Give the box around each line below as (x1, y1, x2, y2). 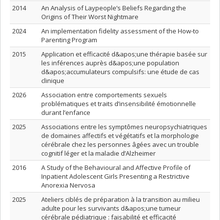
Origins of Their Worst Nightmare (41, 12, 138, 21)
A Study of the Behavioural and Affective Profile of (41, 163, 191, 172)
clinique (41, 76, 64, 85)
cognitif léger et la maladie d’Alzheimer (41, 149, 156, 158)
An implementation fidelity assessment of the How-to (41, 27, 199, 35)
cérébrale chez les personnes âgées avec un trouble (41, 140, 199, 149)
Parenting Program (41, 35, 97, 44)
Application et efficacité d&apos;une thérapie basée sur (41, 50, 207, 58)
